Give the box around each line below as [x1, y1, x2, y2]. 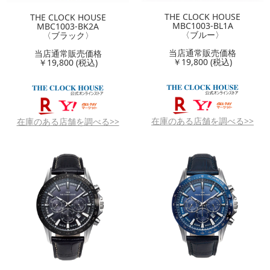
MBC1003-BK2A [37, 20, 99, 32]
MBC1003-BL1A [172, 19, 233, 31]
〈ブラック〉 [42, 29, 93, 41]
